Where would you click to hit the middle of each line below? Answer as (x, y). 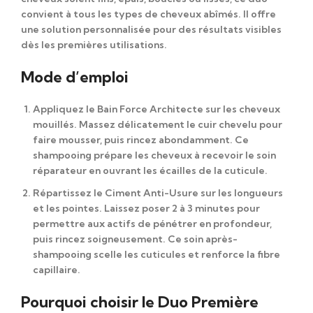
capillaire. (57, 269)
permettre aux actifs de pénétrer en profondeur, (152, 223)
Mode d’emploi (75, 77)
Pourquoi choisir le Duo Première (140, 301)
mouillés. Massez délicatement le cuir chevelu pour (158, 124)
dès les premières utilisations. (94, 44)
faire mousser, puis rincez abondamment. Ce (141, 139)
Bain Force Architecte (150, 109)
